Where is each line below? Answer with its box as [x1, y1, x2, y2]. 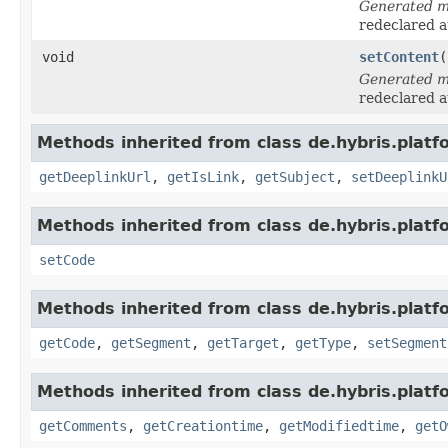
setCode [39, 251, 95, 268]
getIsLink [167, 168, 239, 185]
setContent [359, 48, 439, 65]
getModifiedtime [279, 417, 399, 434]
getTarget [207, 334, 279, 351]
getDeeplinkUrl [39, 168, 151, 185]
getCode [39, 334, 95, 351]
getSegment [111, 334, 191, 351]
